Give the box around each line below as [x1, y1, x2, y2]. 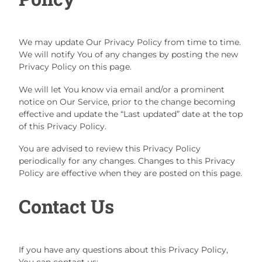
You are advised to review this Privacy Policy [19, 143, 201, 154]
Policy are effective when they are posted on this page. [19, 168, 242, 179]
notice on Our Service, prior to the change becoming [19, 96, 236, 107]
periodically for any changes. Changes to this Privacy [19, 156, 235, 167]
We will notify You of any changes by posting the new [19, 49, 238, 60]
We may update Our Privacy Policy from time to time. [19, 37, 241, 48]
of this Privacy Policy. [19, 120, 106, 132]
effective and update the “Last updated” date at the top [19, 108, 243, 119]
